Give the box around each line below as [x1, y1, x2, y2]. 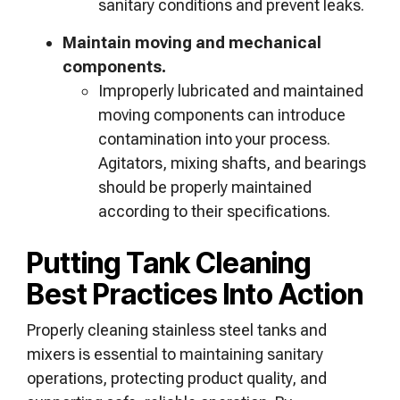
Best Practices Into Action [27, 277, 363, 312]
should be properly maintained [98, 178, 312, 196]
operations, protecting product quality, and [27, 369, 327, 387]
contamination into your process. [98, 129, 330, 148]
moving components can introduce [98, 105, 346, 124]
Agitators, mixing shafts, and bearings [98, 154, 366, 172]
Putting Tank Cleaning [27, 246, 311, 280]
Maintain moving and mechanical [62, 33, 321, 52]
